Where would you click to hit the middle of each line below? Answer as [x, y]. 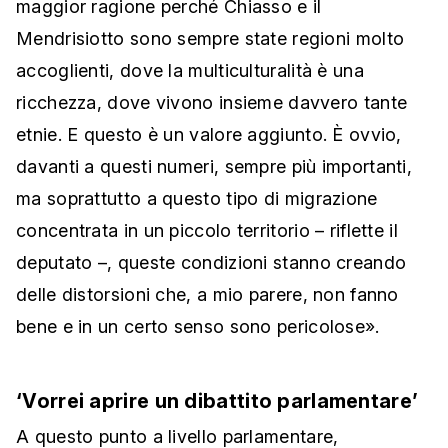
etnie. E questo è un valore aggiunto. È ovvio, [209, 135]
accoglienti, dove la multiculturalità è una [190, 71]
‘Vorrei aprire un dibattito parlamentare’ [217, 401]
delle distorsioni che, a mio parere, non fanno [207, 295]
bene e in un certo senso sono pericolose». [198, 327]
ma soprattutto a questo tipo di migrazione [197, 199]
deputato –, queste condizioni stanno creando [211, 263]
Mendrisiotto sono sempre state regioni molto [210, 39]
